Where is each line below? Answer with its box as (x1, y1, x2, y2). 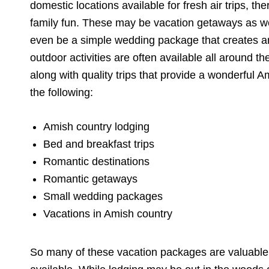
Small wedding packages (43, 190, 163, 202)
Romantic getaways (43, 172, 138, 185)
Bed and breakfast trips (43, 138, 155, 150)
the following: (30, 86, 93, 98)
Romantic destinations (43, 155, 150, 168)
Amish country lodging (43, 120, 150, 133)
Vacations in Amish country (43, 207, 173, 220)
